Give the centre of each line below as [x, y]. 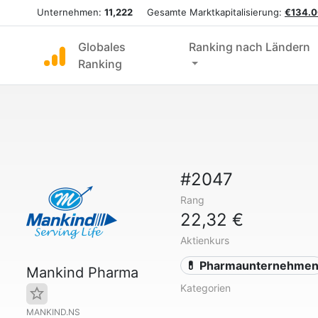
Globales [102, 47]
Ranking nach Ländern [249, 47]
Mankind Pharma [82, 273]
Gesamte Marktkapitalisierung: [209, 12]
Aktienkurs [204, 240]
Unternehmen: [71, 12]
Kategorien [205, 288]
